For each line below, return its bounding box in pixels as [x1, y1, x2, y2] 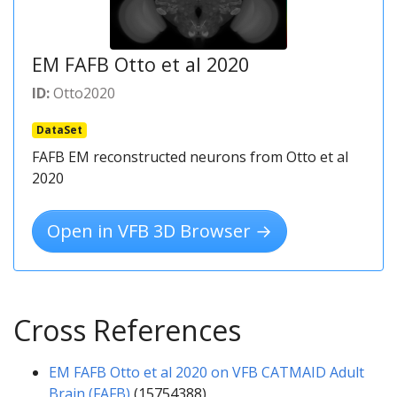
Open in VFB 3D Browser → [47, 219, 272, 244]
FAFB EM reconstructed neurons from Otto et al [32, 147, 348, 167]
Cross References [13, 311, 241, 350]
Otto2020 [50, 83, 115, 104]
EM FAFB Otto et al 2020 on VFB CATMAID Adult [49, 362, 364, 383]
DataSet [35, 122, 82, 138]
